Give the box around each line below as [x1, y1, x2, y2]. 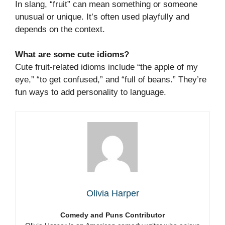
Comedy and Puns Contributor [60, 210, 165, 219]
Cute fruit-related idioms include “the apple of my [15, 62, 198, 72]
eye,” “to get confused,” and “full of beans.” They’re [15, 75, 206, 85]
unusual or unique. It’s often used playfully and [15, 12, 189, 22]
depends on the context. [15, 24, 105, 34]
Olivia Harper [86, 188, 139, 198]
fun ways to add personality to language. [15, 87, 166, 97]
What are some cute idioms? [15, 50, 129, 60]
